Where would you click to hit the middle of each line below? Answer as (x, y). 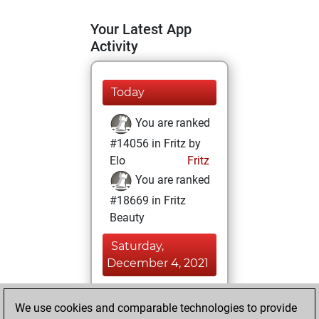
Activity (114, 46)
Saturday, (137, 246)
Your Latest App (141, 29)
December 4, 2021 (158, 263)
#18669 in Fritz (148, 200)
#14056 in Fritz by (155, 143)
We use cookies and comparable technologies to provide (156, 308)
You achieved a (172, 294)
